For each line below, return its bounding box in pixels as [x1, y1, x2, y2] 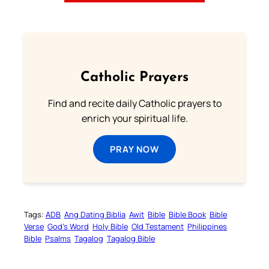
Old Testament [131, 220, 184, 232]
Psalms [45, 232, 71, 244]
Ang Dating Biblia [64, 208, 125, 220]
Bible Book [169, 208, 206, 220]
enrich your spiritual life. [81, 111, 188, 125]
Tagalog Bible [107, 232, 155, 244]
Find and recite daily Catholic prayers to [47, 96, 222, 110]
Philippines [187, 220, 227, 232]
